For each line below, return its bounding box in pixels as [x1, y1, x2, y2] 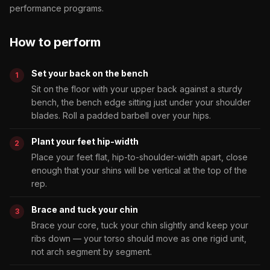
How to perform [10, 34, 101, 49]
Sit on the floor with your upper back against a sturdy [31, 83, 242, 94]
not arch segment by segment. [31, 246, 152, 257]
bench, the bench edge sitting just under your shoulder [31, 96, 251, 107]
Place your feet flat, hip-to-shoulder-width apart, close [31, 151, 248, 162]
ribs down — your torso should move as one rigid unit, [31, 233, 246, 243]
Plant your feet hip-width [31, 136, 139, 146]
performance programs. [10, 2, 104, 13]
